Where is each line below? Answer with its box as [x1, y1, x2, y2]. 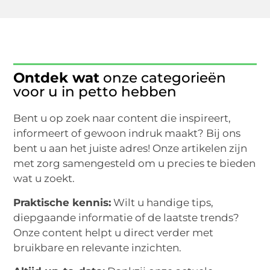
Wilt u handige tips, [111, 196, 214, 209]
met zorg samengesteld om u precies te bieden [13, 157, 256, 170]
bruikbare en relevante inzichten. [13, 241, 182, 254]
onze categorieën [99, 69, 227, 87]
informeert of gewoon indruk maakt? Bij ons [13, 127, 241, 140]
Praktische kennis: [13, 196, 111, 209]
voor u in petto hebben [13, 83, 177, 101]
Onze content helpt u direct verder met [13, 226, 214, 239]
